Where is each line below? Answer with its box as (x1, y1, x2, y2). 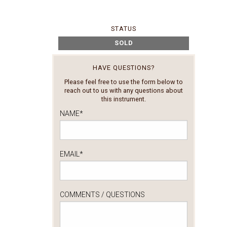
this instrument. (101, 95, 146, 103)
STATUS (111, 24, 136, 32)
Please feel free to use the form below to (64, 78, 183, 86)
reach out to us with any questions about (64, 86, 183, 94)
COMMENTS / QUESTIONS (60, 190, 145, 199)
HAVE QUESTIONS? (93, 64, 155, 72)
